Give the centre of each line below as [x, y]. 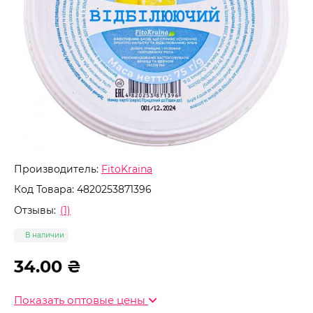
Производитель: [56, 169]
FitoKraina [127, 169]
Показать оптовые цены [81, 300]
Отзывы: [35, 210]
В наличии [45, 235]
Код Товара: [44, 189]
